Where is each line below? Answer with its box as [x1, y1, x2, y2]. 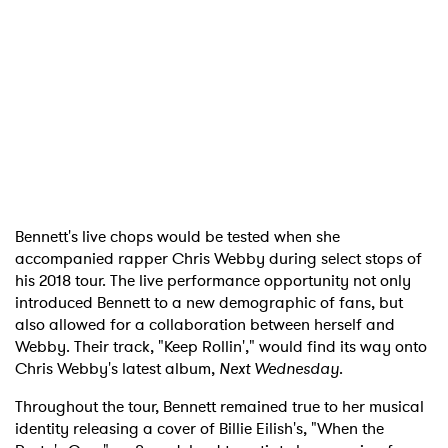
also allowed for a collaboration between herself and [15, 312, 395, 336]
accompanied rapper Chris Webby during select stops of [15, 246, 422, 270]
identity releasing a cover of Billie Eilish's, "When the [15, 416, 384, 440]
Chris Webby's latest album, [15, 356, 219, 380]
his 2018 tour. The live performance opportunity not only [15, 268, 411, 292]
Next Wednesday [219, 356, 339, 380]
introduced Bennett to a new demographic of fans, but [15, 290, 403, 314]
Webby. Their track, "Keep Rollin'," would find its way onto [15, 334, 427, 358]
